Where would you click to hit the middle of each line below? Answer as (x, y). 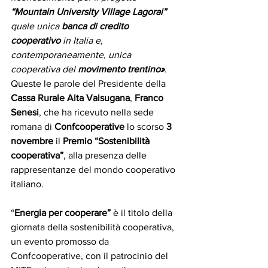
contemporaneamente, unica (72, 55)
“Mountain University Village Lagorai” (89, 12)
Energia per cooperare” (63, 213)
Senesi (25, 112)
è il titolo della (144, 213)
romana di (33, 127)
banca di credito (96, 26)
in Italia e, (83, 41)
